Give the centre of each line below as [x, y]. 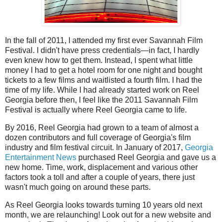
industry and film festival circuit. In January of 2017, [95, 148]
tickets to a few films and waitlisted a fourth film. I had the [104, 80]
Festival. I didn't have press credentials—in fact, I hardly [102, 51]
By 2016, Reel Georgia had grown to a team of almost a [102, 128]
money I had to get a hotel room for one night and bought [104, 70]
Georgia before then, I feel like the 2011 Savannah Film [101, 100]
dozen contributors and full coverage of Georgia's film [98, 138]
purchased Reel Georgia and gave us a [146, 158]
